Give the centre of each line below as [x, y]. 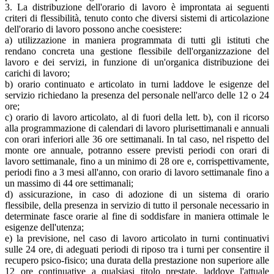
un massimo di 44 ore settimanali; [69, 183]
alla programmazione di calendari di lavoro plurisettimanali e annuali [137, 128]
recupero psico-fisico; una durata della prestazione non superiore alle [137, 261]
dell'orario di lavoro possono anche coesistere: [93, 29]
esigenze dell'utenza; [44, 228]
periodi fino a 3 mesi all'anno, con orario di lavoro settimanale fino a [137, 172]
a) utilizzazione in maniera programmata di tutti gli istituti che [137, 40]
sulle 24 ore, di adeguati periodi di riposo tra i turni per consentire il [137, 250]
